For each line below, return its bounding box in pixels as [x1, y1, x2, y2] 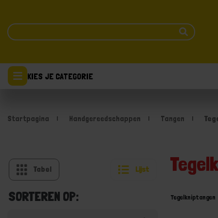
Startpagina [7, 114, 49, 123]
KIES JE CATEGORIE [27, 71, 93, 81]
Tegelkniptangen [170, 193, 216, 201]
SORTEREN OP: [9, 189, 78, 204]
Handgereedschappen [69, 114, 141, 123]
